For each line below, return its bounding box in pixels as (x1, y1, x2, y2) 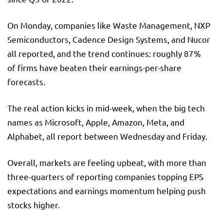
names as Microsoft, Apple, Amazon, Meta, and (7, 116, 184, 127)
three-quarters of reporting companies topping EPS (7, 171, 203, 182)
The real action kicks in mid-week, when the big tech (7, 102, 205, 113)
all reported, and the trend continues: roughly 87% (7, 48, 201, 58)
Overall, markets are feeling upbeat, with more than (7, 157, 206, 167)
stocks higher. (7, 199, 60, 210)
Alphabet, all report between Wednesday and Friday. (7, 130, 207, 141)
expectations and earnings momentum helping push (7, 185, 206, 196)
